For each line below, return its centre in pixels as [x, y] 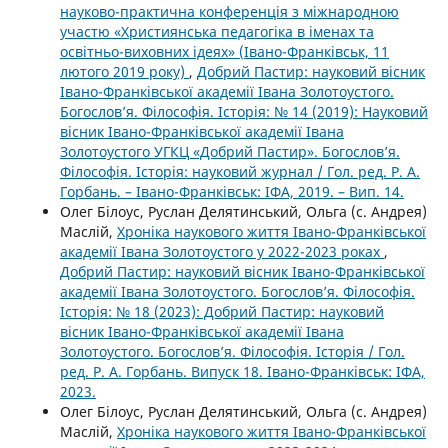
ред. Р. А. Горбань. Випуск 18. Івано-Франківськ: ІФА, [242, 371]
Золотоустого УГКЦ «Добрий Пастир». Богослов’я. [229, 151]
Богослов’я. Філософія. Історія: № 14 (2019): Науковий [243, 111]
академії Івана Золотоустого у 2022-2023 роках [221, 251]
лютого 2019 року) [124, 71]
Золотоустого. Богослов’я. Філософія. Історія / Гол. [232, 351]
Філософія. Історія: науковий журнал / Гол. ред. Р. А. [239, 171]
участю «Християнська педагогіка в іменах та [216, 31]
